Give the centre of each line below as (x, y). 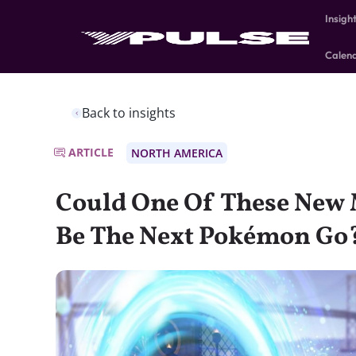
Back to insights (129, 113)
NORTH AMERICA (177, 153)
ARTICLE (91, 152)
